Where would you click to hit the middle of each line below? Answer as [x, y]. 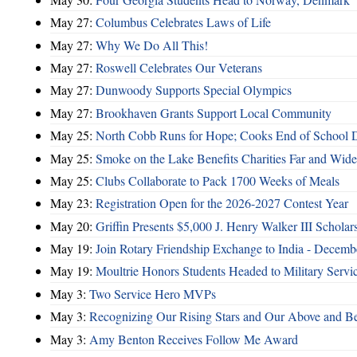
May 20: [73, 226]
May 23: [73, 203]
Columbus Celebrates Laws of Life [183, 22]
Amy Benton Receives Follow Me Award [194, 339]
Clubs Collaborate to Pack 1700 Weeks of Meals [218, 180]
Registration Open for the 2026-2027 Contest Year [222, 203]
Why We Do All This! [152, 45]
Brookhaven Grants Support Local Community [214, 112]
